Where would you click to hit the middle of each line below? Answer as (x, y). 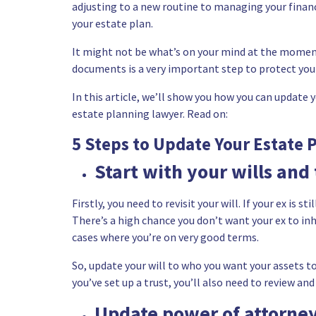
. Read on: (205, 114)
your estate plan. (113, 23)
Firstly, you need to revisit (135, 203)
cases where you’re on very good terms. (166, 237)
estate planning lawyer (127, 114)
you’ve (88, 282)
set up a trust (136, 282)
